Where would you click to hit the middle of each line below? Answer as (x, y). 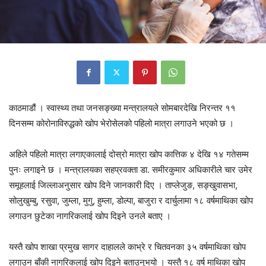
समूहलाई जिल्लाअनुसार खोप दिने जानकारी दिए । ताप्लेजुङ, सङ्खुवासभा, (123, 185)
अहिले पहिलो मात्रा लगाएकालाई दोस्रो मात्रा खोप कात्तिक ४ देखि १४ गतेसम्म (129, 154)
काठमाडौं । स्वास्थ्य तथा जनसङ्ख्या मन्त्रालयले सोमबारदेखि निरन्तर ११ (122, 107)
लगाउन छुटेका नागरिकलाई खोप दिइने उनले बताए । (90, 216)
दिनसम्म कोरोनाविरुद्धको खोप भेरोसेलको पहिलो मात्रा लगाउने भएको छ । (121, 123)
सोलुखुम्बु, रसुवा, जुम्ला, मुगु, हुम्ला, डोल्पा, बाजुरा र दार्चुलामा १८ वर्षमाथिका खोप (131, 200)
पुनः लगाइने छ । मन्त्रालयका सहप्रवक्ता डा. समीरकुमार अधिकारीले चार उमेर (131, 169)
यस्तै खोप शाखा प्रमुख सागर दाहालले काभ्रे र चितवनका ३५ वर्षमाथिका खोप (127, 246)
